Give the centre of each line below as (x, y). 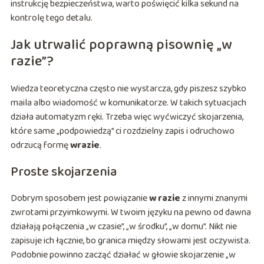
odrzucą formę (40, 146)
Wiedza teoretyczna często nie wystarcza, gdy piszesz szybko (128, 89)
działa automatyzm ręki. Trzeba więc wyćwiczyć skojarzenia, (127, 117)
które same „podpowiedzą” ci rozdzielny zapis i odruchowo (122, 131)
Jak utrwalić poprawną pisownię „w (121, 45)
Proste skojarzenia (63, 172)
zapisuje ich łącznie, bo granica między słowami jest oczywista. (130, 241)
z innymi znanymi (214, 199)
